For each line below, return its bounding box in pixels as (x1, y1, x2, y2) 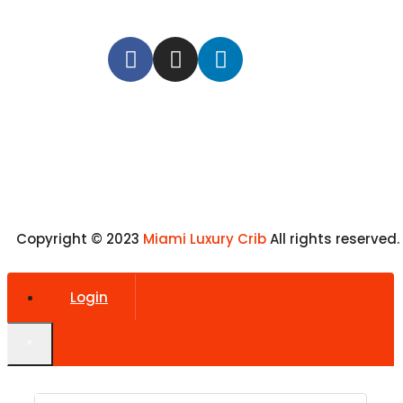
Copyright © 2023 (16, 229, 139, 249)
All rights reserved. (270, 229, 399, 249)
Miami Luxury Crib (139, 229, 270, 249)
